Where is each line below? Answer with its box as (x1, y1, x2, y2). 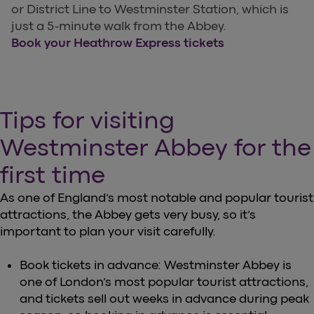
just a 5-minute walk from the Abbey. (11, 19, 226, 34)
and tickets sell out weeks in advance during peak (20, 292, 309, 306)
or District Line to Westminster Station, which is (11, 2, 289, 17)
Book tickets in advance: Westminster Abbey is (20, 258, 292, 273)
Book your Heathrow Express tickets (11, 36, 224, 50)
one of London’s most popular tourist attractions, (20, 275, 308, 289)
